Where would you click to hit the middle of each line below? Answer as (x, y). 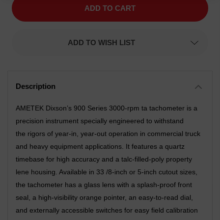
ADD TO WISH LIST (101, 42)
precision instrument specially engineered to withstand (100, 121)
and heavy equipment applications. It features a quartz (100, 146)
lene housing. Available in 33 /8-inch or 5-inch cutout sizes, (107, 172)
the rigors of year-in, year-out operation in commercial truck (108, 134)
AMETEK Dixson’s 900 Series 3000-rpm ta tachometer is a (107, 108)
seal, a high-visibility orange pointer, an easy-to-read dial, (104, 197)
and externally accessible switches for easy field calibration (107, 210)
